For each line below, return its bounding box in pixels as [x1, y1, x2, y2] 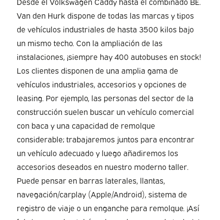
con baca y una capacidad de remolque [16, 119, 155, 131]
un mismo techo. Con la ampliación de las [16, 37, 163, 48]
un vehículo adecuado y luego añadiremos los [16, 147, 178, 158]
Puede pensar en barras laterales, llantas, [16, 174, 165, 186]
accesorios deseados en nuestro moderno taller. [16, 161, 189, 172]
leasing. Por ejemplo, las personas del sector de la [16, 92, 193, 103]
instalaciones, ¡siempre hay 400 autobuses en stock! [16, 51, 201, 62]
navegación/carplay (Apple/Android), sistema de [16, 188, 187, 199]
